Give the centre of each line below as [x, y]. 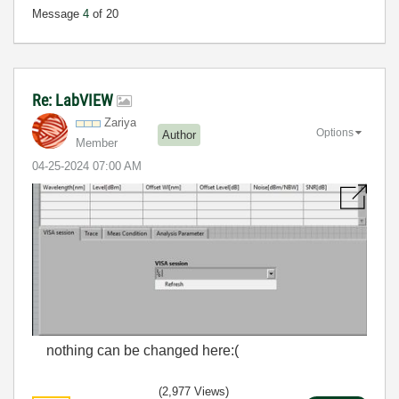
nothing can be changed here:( [135, 350]
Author [179, 134]
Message [57, 14]
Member [97, 143]
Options [335, 133]
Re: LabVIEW [74, 101]
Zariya [120, 123]
